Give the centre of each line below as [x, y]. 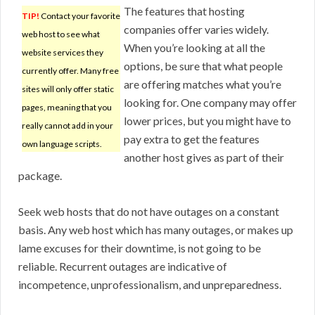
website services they [63, 53]
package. [40, 176]
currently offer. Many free [70, 71]
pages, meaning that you [67, 108]
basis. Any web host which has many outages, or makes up [156, 230]
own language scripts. [62, 144]
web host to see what [61, 34]
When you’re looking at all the [194, 48]
